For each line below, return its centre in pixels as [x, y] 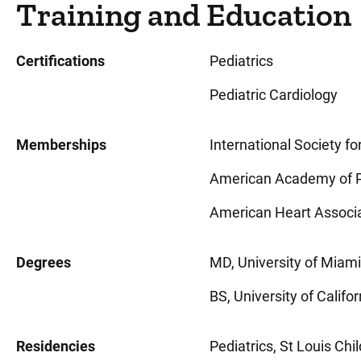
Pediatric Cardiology [274, 95]
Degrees [44, 262]
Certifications [60, 61]
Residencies [56, 346]
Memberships [61, 145]
